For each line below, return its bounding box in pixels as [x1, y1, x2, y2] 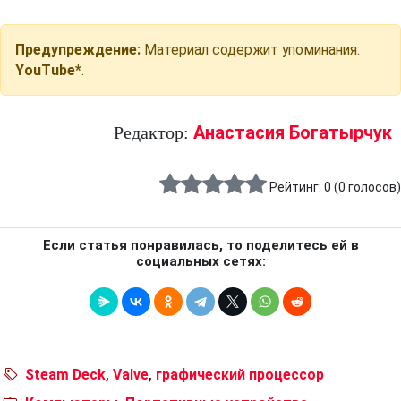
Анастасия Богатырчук [193, 122, 392, 144]
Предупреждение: [15, 41, 141, 59]
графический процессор [156, 366, 324, 384]
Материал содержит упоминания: [141, 41, 360, 59]
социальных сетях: [135, 253, 266, 270]
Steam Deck [25, 366, 106, 384]
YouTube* [15, 62, 81, 80]
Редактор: [114, 123, 193, 143]
